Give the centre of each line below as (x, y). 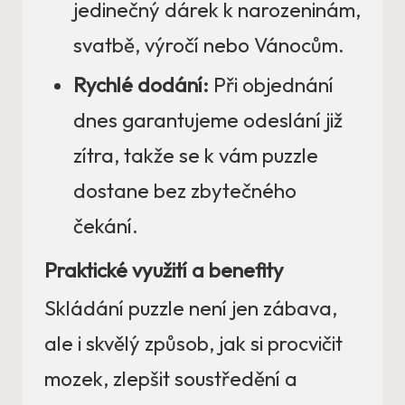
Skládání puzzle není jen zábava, (191, 309)
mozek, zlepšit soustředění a (171, 379)
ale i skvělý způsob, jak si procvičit (193, 344)
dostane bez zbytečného (185, 191)
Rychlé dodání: (141, 85)
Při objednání (271, 85)
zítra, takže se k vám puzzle (196, 156)
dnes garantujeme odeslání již (208, 121)
